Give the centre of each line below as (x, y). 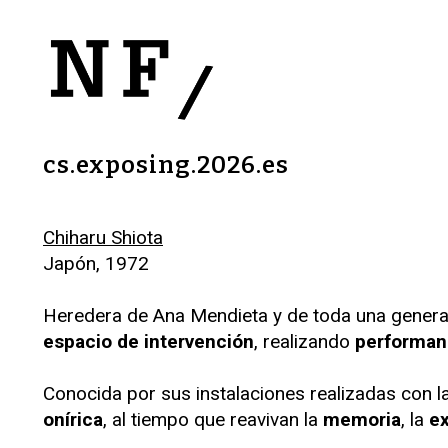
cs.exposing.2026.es (166, 165)
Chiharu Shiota (103, 237)
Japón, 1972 (96, 263)
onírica (73, 419)
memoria (362, 419)
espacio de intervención (148, 341)
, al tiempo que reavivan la (213, 419)
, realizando (304, 341)
